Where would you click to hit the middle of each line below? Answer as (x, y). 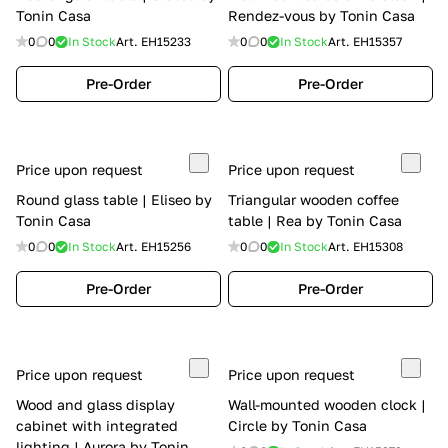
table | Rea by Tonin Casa (315, 220)
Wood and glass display (95, 404)
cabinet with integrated (97, 425)
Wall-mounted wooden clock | (327, 404)
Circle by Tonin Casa (297, 425)
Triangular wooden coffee (313, 199)
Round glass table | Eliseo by (114, 199)
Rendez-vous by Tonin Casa (321, 15)
